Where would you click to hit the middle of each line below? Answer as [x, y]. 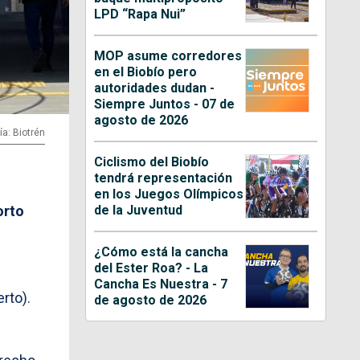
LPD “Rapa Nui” [140, 14]
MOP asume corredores [168, 55]
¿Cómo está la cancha [162, 252]
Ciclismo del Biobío [152, 162]
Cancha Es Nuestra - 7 [161, 284]
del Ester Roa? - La [151, 268]
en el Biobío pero [146, 72]
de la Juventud [139, 210]
